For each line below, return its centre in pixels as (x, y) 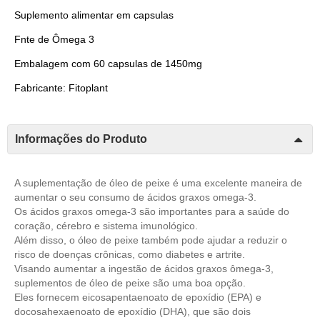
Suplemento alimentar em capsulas (94, 15)
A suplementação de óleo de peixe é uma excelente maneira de (158, 182)
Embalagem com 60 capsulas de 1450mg (108, 63)
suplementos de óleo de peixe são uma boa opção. (130, 282)
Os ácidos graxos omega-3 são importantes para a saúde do (152, 211)
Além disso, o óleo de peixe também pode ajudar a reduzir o (151, 240)
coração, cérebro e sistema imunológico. (106, 225)
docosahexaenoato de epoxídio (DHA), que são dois (132, 311)
